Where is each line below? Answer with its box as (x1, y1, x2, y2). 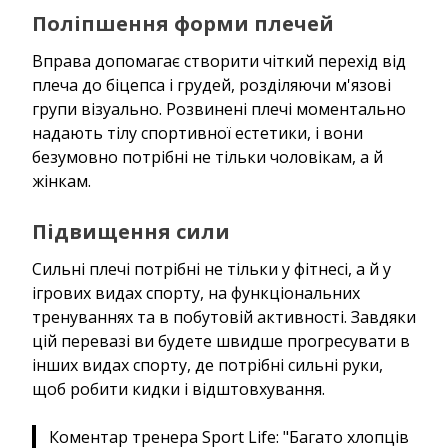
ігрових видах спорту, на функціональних (32, 281, 360, 304)
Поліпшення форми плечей (32, 9, 334, 37)
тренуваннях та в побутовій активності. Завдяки (32, 305, 416, 328)
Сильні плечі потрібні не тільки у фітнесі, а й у (32, 257, 391, 280)
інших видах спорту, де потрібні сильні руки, (32, 353, 383, 376)
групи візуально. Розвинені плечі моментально (32, 97, 406, 120)
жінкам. (32, 169, 91, 192)
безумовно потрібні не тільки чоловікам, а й (32, 145, 383, 168)
